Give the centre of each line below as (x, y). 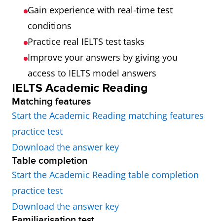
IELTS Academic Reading (80, 88)
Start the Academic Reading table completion (105, 175)
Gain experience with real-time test (100, 10)
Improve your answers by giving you (103, 57)
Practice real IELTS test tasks (86, 41)
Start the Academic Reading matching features (108, 115)
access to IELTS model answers (92, 73)
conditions (50, 26)
